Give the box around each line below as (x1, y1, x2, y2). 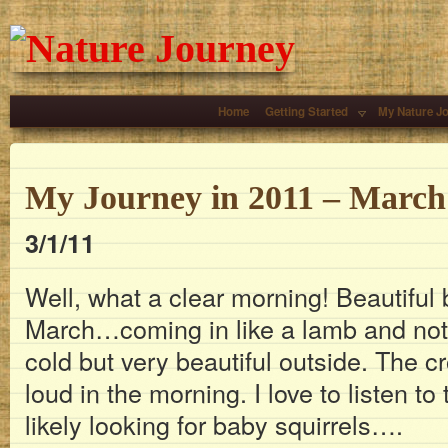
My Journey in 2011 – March (25, 178, 446, 216)
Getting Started (265, 103, 349, 120)
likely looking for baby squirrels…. (25, 406, 403, 443)
